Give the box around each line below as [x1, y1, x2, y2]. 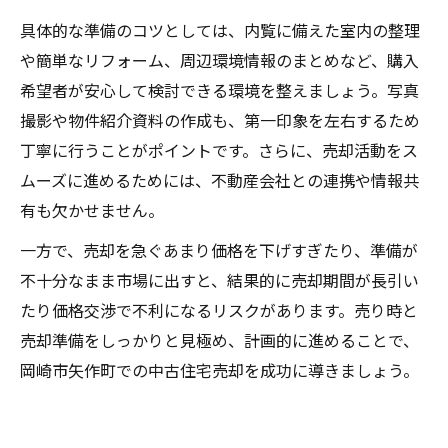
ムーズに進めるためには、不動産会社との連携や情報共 [20, 168, 419, 193]
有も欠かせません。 [20, 198, 164, 223]
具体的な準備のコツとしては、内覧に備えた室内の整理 [20, 18, 420, 43]
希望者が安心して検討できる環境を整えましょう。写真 [20, 78, 419, 103]
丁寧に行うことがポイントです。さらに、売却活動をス [20, 138, 418, 163]
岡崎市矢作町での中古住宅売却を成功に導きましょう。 [20, 358, 419, 383]
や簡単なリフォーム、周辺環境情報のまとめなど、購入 [20, 48, 419, 73]
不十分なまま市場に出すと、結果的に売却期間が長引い [20, 268, 419, 293]
